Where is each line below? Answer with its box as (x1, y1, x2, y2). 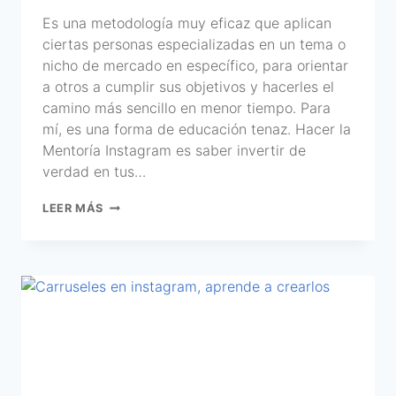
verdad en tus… (42, 162, 146, 180)
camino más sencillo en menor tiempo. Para (42, 98, 331, 117)
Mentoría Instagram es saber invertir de (42, 141, 306, 159)
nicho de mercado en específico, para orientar (42, 56, 348, 74)
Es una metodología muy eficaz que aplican (42, 13, 331, 32)
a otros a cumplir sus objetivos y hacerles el (42, 77, 334, 95)
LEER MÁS (42, 201, 104, 215)
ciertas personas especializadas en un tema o (42, 34, 346, 53)
